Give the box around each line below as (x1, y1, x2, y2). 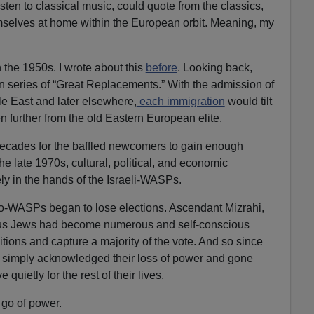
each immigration (136, 95, 225, 108)
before (145, 62, 177, 74)
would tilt (224, 95, 272, 108)
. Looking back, (177, 62, 252, 74)
